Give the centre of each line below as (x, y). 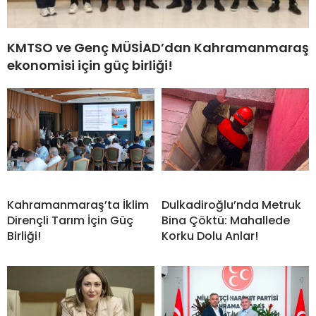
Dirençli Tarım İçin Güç (70, 220)
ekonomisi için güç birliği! (90, 65)
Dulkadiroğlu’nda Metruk (231, 205)
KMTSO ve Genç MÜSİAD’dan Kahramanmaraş (158, 47)
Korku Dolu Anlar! (210, 236)
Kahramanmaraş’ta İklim (78, 205)
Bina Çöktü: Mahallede (226, 220)
